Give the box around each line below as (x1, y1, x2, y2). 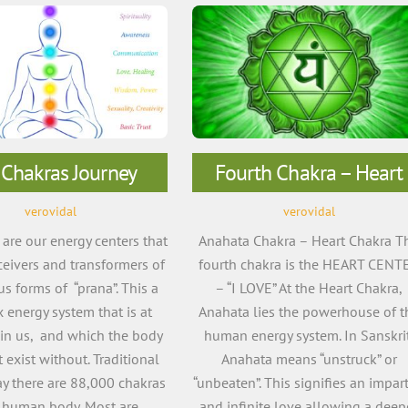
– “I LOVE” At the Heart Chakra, (215, 278, 403, 297)
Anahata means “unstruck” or (220, 349, 397, 368)
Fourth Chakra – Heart (215, 158, 403, 187)
